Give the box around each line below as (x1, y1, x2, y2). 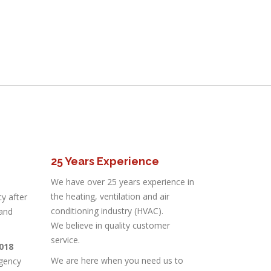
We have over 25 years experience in (50, 176, 194, 188)
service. (50, 234, 80, 246)
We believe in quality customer (50, 220, 170, 231)
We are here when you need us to (50, 255, 183, 266)
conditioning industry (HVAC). (50, 205, 163, 217)
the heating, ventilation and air (50, 191, 169, 202)
